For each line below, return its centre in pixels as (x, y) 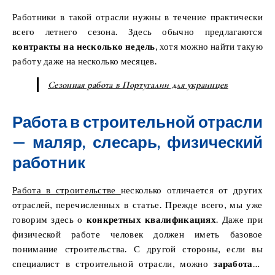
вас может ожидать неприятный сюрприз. (98, 37)
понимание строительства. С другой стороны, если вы (137, 248)
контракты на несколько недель (84, 46)
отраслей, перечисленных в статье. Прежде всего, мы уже (137, 204)
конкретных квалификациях (149, 219)
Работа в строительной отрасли (137, 121)
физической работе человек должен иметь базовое (137, 234)
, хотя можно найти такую (209, 46)
